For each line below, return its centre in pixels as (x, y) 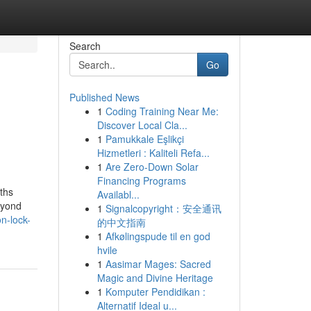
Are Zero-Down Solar (152, 167)
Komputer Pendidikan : (155, 292)
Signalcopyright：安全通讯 (163, 208)
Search (85, 46)
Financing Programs (141, 180)
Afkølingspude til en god (158, 236)
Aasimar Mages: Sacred (158, 264)
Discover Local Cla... (142, 125)
